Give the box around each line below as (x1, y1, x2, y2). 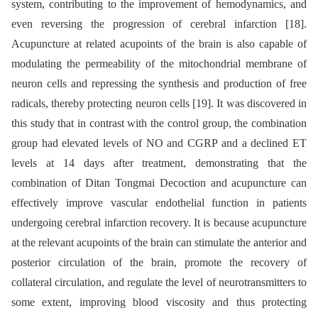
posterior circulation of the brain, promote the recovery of (11, 256, 307, 268)
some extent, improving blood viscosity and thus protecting (11, 295, 307, 308)
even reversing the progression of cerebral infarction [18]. (11, 17, 307, 30)
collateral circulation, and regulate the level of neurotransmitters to (11, 275, 307, 288)
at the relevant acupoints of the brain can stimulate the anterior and (11, 236, 307, 248)
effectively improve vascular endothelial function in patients (11, 196, 307, 209)
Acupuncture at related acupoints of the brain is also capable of (11, 37, 307, 50)
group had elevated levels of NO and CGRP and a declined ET (11, 136, 307, 149)
